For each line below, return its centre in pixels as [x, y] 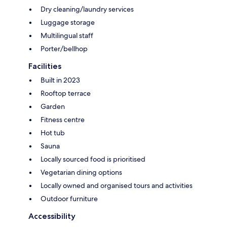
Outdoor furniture [69, 198]
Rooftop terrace [66, 93]
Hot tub [53, 133]
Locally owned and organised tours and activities [117, 185]
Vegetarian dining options [81, 172]
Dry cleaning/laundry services [87, 9]
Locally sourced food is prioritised [93, 159]
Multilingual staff [67, 35]
